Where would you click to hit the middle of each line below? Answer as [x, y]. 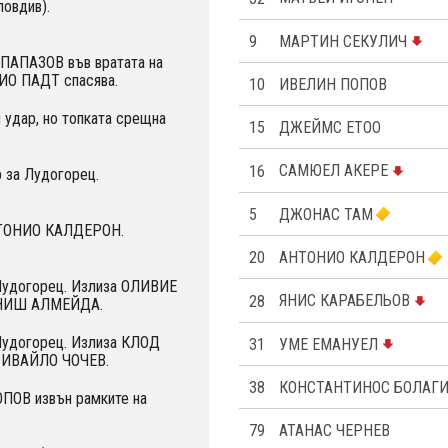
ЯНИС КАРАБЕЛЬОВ [344, 301]
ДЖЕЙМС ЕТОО [330, 128]
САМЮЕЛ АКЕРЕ [333, 171]
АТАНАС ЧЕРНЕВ [334, 431]
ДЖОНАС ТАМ [326, 214]
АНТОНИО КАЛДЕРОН [352, 258]
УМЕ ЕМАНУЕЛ [328, 344]
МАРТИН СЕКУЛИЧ [343, 41]
